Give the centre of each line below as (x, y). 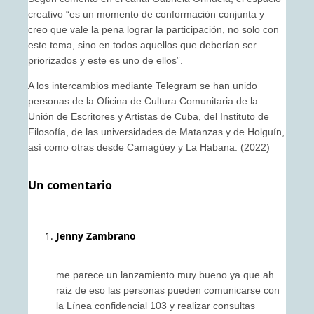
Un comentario (70, 185)
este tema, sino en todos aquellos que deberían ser (142, 45)
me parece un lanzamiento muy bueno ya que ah (165, 274)
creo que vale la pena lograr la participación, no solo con (153, 29)
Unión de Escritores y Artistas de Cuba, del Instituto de (149, 116)
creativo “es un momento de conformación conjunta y (146, 14)
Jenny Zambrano (96, 236)
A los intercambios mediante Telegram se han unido (143, 85)
